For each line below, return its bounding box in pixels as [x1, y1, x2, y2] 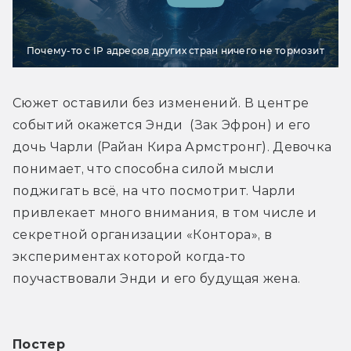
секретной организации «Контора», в [13, 226, 272, 242]
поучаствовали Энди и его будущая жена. [13, 270, 301, 286]
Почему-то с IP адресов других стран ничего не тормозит [27, 44, 324, 56]
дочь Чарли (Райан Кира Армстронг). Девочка [13, 139, 332, 154]
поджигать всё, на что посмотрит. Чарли [13, 183, 296, 198]
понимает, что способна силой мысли [13, 161, 274, 176]
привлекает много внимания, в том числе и [13, 204, 317, 220]
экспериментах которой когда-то [13, 248, 246, 264]
